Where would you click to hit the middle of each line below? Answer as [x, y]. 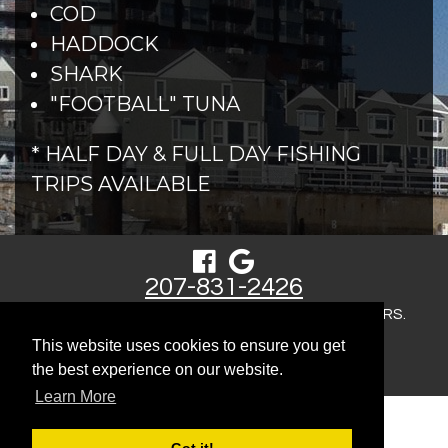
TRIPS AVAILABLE [121, 183]
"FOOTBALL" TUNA [145, 103]
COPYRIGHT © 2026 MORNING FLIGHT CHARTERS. [223, 314]
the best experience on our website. [157, 370]
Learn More [76, 397]
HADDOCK [105, 43]
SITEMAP [223, 354]
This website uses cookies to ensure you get [188, 346]
